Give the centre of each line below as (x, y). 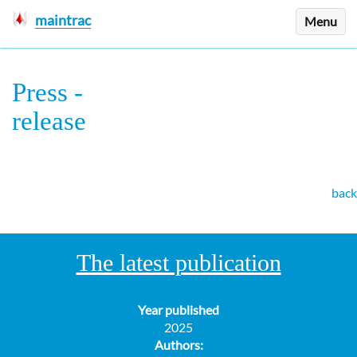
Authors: (178, 345)
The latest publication (178, 263)
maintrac (63, 20)
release (49, 121)
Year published (178, 310)
